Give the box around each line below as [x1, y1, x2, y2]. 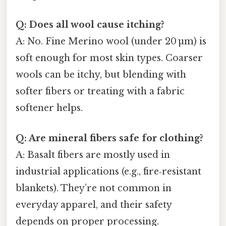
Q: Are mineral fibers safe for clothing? [16, 132, 203, 144]
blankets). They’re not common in [16, 182, 172, 194]
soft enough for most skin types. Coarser [16, 52, 203, 64]
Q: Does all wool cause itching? [16, 19, 164, 31]
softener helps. [16, 102, 83, 114]
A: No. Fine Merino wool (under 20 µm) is [16, 36, 206, 47]
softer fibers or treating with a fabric [16, 86, 185, 97]
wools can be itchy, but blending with [16, 69, 186, 81]
